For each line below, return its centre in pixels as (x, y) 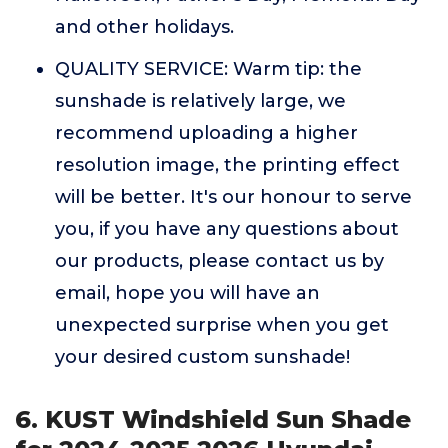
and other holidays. (144, 27)
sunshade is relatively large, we (200, 101)
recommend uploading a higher (206, 133)
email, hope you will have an (187, 293)
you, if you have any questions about (227, 229)
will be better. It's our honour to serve (233, 197)
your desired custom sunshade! (202, 357)
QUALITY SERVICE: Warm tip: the (208, 69)
